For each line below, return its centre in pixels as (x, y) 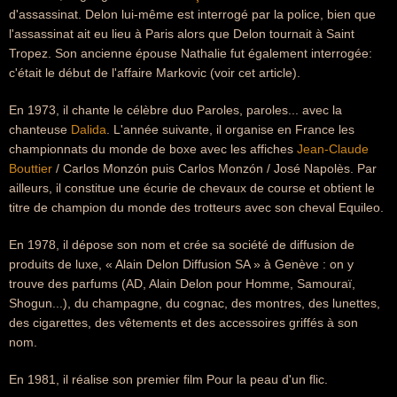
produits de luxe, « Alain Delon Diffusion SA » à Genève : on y (181, 264)
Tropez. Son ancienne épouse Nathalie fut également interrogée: (191, 53)
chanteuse (40, 129)
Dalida (89, 129)
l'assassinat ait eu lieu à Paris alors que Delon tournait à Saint (182, 34)
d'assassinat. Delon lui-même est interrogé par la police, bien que (192, 14)
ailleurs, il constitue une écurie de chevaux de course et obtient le (192, 188)
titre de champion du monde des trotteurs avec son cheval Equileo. (196, 207)
